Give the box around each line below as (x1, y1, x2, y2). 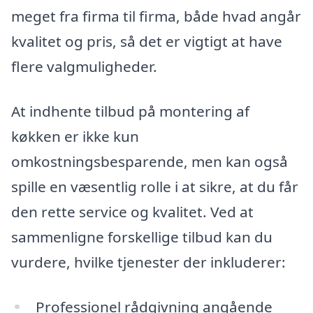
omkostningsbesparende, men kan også (11, 151, 288, 171)
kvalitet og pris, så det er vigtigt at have (11, 31, 282, 52)
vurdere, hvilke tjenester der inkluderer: (11, 252, 286, 272)
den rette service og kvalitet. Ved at (11, 201, 254, 221)
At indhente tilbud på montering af (11, 101, 249, 121)
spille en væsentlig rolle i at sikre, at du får (11, 176, 298, 196)
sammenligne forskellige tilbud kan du (11, 226, 272, 247)
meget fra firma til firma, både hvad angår (11, 6, 301, 27)
